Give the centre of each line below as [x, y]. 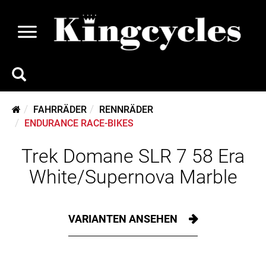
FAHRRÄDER [60, 110]
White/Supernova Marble [133, 177]
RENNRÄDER [126, 110]
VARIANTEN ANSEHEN [124, 219]
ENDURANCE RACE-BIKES [79, 123]
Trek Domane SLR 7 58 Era [133, 156]
